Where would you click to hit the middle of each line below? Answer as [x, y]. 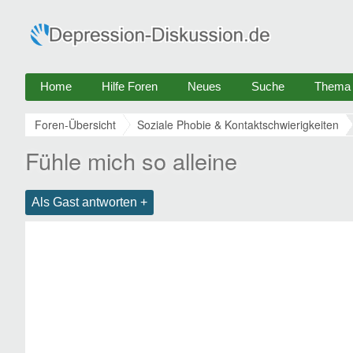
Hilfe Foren [130, 86]
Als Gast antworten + [89, 202]
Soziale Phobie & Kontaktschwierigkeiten [238, 124]
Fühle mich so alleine [131, 160]
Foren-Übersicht [75, 124]
